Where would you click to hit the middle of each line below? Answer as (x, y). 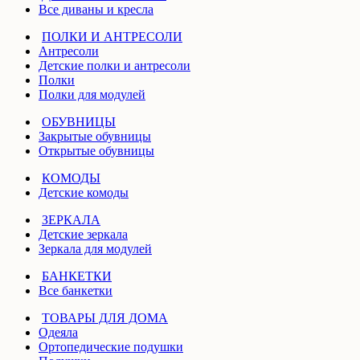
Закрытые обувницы (95, 136)
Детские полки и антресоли (115, 65)
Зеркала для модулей (95, 248)
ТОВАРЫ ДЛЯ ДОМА (105, 317)
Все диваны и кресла (96, 9)
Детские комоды (84, 192)
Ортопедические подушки (111, 346)
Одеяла (58, 332)
